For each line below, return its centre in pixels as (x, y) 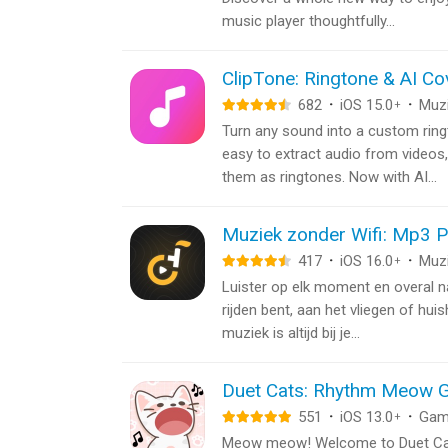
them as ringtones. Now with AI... (329, 177)
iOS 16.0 (366, 261)
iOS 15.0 (366, 105)
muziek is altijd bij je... (291, 333)
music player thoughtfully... (308, 21)
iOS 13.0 (366, 417)
